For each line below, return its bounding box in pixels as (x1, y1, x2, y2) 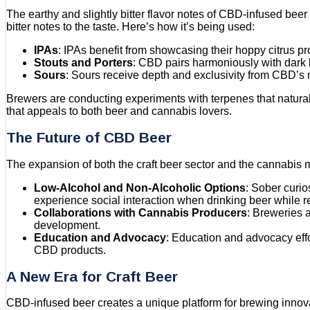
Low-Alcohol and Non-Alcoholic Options (34, 181, 246, 194)
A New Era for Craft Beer (6, 268, 178, 284)
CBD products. (34, 244, 106, 256)
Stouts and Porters (34, 56, 133, 69)
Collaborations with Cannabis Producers (34, 206, 247, 219)
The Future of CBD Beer (6, 129, 172, 146)
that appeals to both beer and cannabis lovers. (6, 104, 232, 117)
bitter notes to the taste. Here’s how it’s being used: (6, 20, 255, 33)
